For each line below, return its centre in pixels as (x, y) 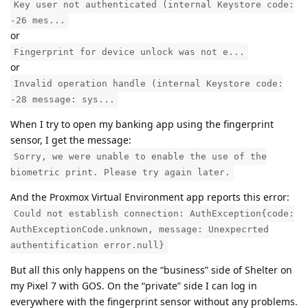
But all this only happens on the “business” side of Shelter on (151, 269)
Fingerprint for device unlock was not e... (129, 52)
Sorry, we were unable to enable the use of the (140, 156)
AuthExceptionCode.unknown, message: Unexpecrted (140, 229)
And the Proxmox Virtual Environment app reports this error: (150, 197)
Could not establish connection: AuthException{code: (154, 213)
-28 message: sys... (63, 99)
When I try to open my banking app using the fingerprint (142, 124)
